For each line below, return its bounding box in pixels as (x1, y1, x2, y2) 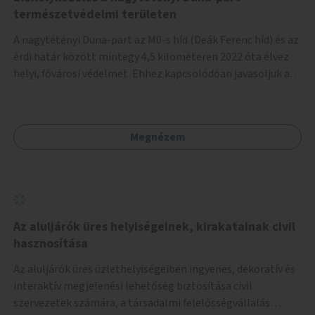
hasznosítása (13, 234, 88, 252)
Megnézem (129, 129, 186, 145)
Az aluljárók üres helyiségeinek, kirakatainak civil (13, 217, 295, 236)
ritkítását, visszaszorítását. (13, 99, 146, 115)
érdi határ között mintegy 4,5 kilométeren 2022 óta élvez (13, 49, 289, 65)
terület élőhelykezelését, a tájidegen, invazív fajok (13, 82, 255, 98)
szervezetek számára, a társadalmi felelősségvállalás (13, 295, 270, 311)
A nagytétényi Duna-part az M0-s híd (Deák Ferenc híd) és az (13, 32, 299, 48)
